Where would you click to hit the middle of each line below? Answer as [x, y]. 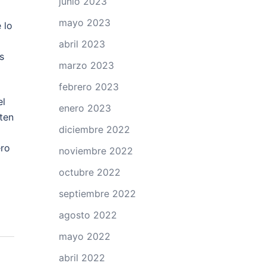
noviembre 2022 [96, 151]
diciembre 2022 [94, 129]
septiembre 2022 [97, 194]
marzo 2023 [86, 65]
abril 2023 [82, 44]
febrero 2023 [88, 87]
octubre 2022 [89, 172]
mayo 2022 [84, 236]
